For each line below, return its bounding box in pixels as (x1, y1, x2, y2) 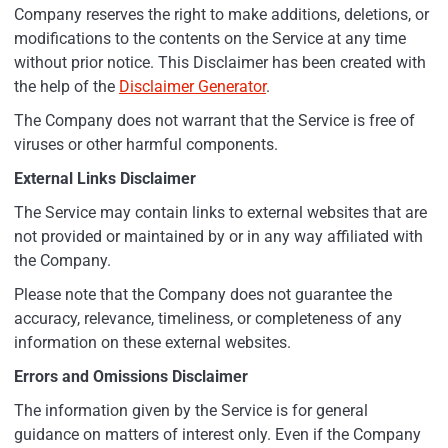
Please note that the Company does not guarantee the (14, 284, 392, 304)
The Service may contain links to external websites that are (14, 202, 427, 222)
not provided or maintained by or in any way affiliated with (14, 226, 423, 246)
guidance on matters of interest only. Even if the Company (14, 424, 421, 444)
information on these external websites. (14, 332, 291, 352)
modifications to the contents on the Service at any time (14, 28, 406, 48)
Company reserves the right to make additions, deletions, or (14, 4, 429, 24)
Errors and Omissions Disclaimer (14, 366, 248, 386)
